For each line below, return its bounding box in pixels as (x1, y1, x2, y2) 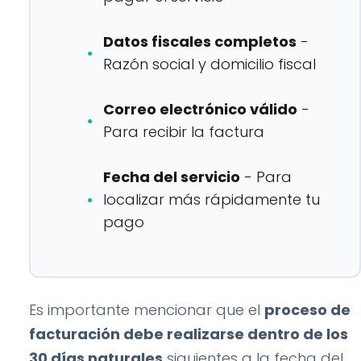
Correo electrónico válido (103, 99, 297, 119)
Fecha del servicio (103, 167, 240, 187)
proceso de (264, 300, 351, 320)
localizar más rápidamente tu (103, 189, 320, 210)
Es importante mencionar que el (29, 300, 264, 320)
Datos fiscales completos (103, 31, 297, 52)
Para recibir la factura (103, 122, 264, 142)
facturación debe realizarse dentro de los (29, 324, 348, 344)
